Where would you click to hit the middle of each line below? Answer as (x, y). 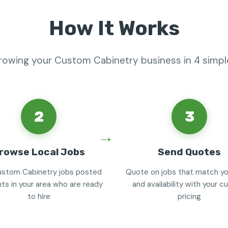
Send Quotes (189, 152)
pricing (189, 196)
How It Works (114, 28)
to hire (39, 196)
